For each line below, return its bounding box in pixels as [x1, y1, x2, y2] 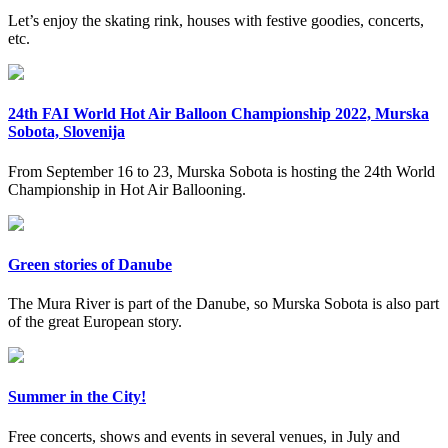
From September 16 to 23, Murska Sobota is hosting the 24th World [8, 162, 435, 180]
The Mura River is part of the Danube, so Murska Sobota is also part [8, 295, 439, 313]
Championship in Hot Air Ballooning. [8, 180, 246, 198]
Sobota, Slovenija [8, 123, 125, 141]
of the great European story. [8, 313, 182, 331]
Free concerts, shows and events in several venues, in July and [8, 427, 400, 445]
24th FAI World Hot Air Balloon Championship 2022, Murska [8, 105, 429, 123]
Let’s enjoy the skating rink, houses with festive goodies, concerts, [8, 12, 424, 29]
